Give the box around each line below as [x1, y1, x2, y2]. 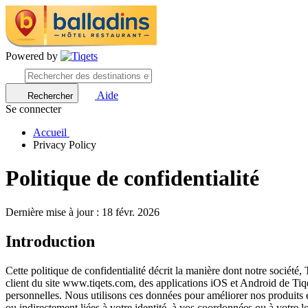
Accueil [33, 126, 67, 138]
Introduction [5, 232, 95, 250]
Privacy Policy [33, 139, 96, 151]
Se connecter [5, 103, 61, 115]
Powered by [5, 50, 60, 62]
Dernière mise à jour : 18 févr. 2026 [5, 206, 159, 218]
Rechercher [27, 91, 73, 101]
